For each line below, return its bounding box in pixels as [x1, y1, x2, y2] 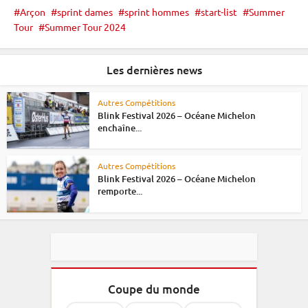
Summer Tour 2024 [45, 20, 126, 33]
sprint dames [57, 5, 113, 18]
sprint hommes [124, 5, 189, 18]
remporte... [98, 185, 142, 198]
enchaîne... [98, 121, 142, 134]
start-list [201, 5, 237, 18]
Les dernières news [106, 61, 202, 77]
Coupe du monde [108, 280, 200, 297]
